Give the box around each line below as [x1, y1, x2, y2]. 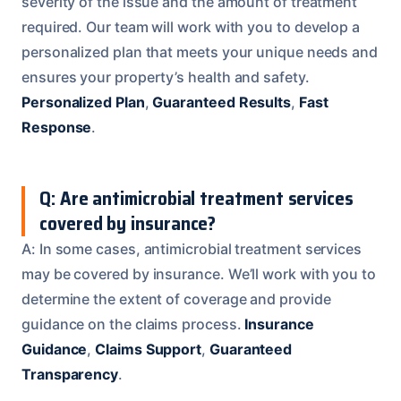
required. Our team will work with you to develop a [21, 17, 361, 36]
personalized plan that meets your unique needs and [21, 42, 379, 61]
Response [21, 117, 92, 136]
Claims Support [95, 339, 202, 358]
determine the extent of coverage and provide [21, 289, 331, 308]
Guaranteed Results [152, 92, 292, 111]
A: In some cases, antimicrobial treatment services [21, 239, 363, 258]
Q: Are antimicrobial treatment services [39, 183, 354, 213]
